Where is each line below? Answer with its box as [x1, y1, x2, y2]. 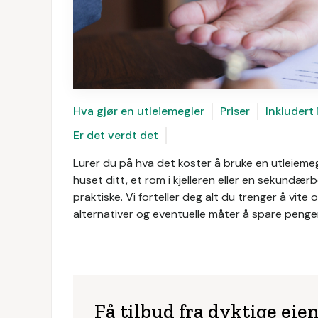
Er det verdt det [73, 128, 158, 143]
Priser [220, 104, 250, 119]
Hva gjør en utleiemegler [73, 104, 204, 119]
